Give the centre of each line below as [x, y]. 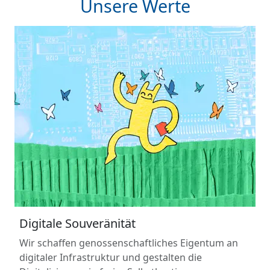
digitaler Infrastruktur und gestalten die [111, 257]
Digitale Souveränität [77, 223]
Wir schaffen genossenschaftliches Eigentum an [129, 243]
